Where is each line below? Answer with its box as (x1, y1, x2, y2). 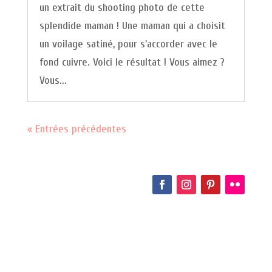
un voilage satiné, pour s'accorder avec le (39, 38, 217, 51)
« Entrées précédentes (27, 123, 126, 136)
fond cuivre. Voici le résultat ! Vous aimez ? (39, 56, 225, 69)
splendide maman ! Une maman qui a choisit (39, 19, 225, 33)
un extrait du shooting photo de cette (39, 1, 205, 15)
